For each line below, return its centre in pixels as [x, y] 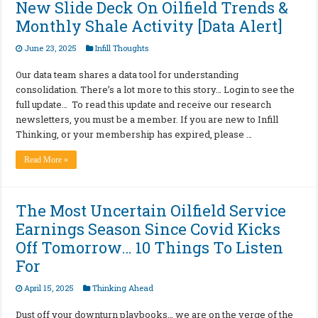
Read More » [46, 160]
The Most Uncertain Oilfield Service [151, 211]
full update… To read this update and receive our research [144, 105]
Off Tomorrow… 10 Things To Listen [150, 248]
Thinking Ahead [123, 288]
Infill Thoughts [122, 48]
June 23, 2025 [51, 48]
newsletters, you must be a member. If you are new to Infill [147, 120]
